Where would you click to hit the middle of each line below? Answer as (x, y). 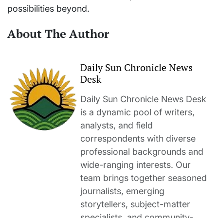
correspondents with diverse (138, 139)
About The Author (58, 34)
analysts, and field (117, 126)
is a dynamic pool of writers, (137, 112)
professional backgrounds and (142, 152)
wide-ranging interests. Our (136, 165)
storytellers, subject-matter (135, 204)
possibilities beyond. (48, 9)
